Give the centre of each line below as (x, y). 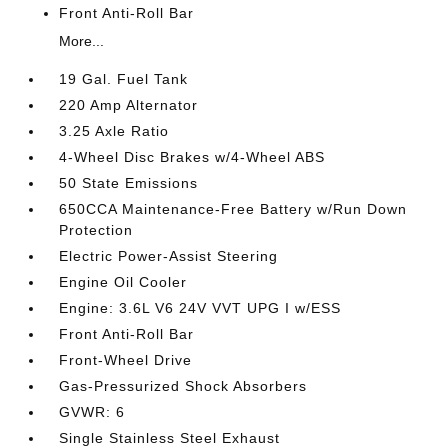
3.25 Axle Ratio (114, 130)
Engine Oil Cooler (123, 281)
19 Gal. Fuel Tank (124, 78)
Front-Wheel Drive (126, 359)
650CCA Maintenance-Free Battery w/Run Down (233, 208)
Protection (96, 229)
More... (82, 40)
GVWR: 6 (92, 411)
